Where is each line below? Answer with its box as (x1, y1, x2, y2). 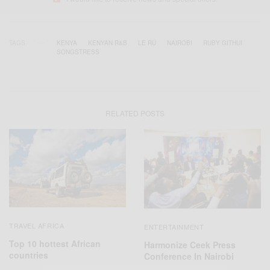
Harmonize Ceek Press (144, 238, 236, 251)
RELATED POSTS (105, 108, 165, 119)
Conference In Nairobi (144, 250, 234, 262)
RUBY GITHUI (203, 39, 242, 48)
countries (9, 248, 48, 261)
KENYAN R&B (88, 39, 127, 48)
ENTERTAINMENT (144, 221, 204, 231)
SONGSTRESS (57, 48, 99, 57)
